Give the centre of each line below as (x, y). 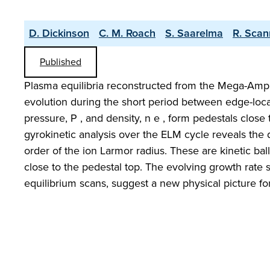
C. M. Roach (127, 33)
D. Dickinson (59, 33)
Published (61, 62)
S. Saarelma (194, 33)
